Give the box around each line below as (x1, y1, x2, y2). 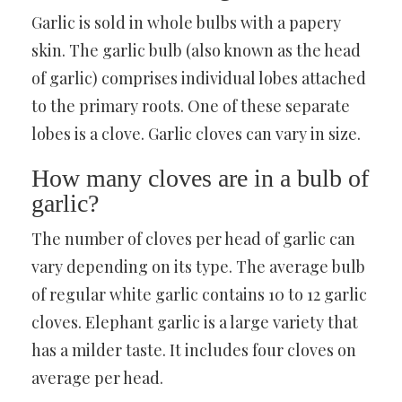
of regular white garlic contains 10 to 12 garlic (31, 284, 367, 305)
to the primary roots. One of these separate (31, 95, 350, 117)
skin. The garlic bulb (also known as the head (31, 39, 361, 61)
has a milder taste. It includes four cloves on (31, 339, 356, 361)
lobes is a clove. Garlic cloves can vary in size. (31, 123, 361, 144)
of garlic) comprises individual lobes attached (31, 67, 366, 89)
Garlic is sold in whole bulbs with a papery (31, 12, 341, 33)
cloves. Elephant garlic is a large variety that (31, 311, 358, 333)
